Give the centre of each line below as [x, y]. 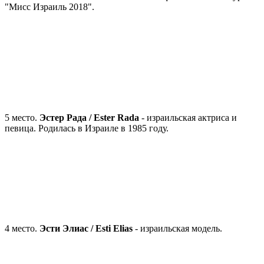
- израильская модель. [177, 228]
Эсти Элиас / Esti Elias [86, 228]
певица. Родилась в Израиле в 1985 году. [87, 128]
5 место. [22, 117]
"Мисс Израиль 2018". [49, 6]
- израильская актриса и [188, 117]
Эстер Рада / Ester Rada [89, 117]
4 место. [22, 228]
